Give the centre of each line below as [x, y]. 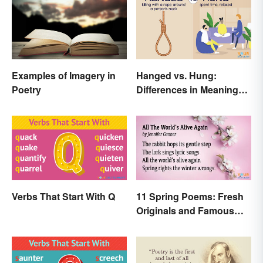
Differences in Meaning [187, 89]
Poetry [26, 89]
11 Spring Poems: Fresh [190, 196]
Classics [155, 224]
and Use [155, 103]
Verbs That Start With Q [63, 196]
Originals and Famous [185, 210]
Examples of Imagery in [64, 75]
